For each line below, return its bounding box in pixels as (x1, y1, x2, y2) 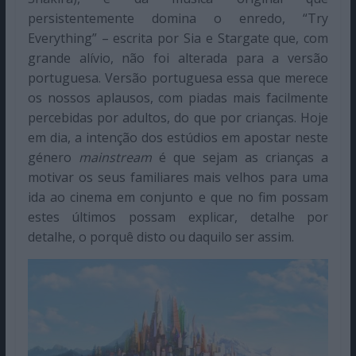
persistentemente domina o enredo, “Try (27, 9, 329, 27)
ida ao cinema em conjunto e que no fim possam (27, 188, 329, 206)
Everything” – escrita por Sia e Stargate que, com (27, 29, 329, 47)
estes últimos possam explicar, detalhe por (27, 207, 329, 226)
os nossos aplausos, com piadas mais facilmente (27, 88, 329, 106)
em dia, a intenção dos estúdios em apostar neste (27, 128, 329, 146)
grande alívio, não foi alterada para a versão (27, 48, 329, 67)
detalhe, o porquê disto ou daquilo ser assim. (27, 227, 294, 246)
